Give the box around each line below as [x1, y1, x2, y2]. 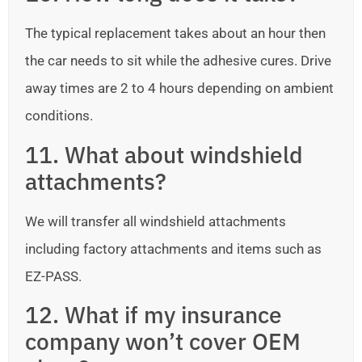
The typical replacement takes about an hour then [25, 25, 326, 42]
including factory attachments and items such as [25, 240, 322, 257]
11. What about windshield [25, 139, 303, 170]
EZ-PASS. [25, 267, 82, 284]
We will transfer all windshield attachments [25, 213, 286, 229]
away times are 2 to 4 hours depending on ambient [25, 80, 334, 97]
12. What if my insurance [25, 300, 282, 330]
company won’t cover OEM [25, 326, 301, 357]
